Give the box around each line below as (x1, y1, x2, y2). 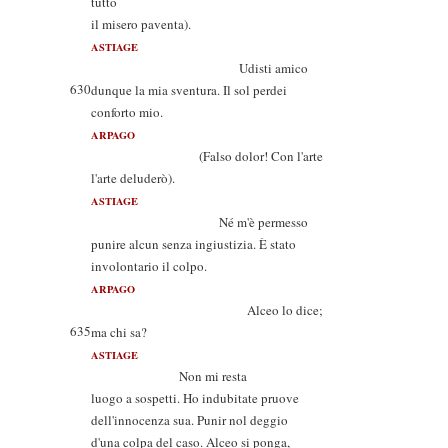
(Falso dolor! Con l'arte (91, 147, 323, 165)
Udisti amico (91, 59, 308, 77)
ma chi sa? (91, 323, 147, 341)
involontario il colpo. (91, 257, 207, 275)
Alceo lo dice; (91, 301, 323, 319)
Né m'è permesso (91, 213, 308, 231)
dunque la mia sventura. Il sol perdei (91, 81, 287, 99)
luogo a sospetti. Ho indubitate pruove (91, 389, 299, 407)
